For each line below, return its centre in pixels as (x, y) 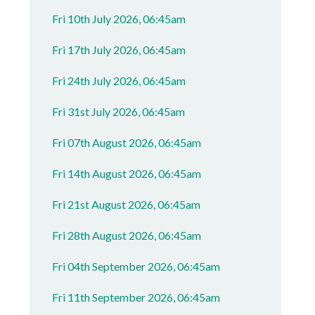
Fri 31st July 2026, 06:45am (119, 111)
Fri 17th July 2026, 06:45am (119, 50)
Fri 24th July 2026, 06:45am (119, 81)
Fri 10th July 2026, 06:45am (119, 19)
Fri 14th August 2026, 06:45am (127, 173)
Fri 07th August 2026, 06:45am (127, 142)
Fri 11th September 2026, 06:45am (136, 297)
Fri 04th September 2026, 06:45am (136, 266)
